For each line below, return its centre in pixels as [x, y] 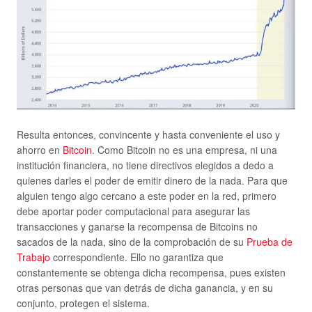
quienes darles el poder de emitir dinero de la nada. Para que [152, 180]
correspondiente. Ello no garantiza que [137, 257]
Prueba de [270, 241]
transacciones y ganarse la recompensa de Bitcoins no [137, 226]
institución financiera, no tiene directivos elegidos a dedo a [145, 165]
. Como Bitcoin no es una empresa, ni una [185, 149]
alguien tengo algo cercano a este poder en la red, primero [147, 195]
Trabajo [33, 257]
